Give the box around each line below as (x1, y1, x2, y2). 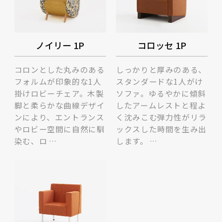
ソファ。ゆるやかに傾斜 (116, 87, 206, 99)
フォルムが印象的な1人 (14, 75, 102, 87)
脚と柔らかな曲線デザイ (14, 99, 105, 111)
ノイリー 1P (36, 38, 85, 52)
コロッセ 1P (137, 38, 186, 52)
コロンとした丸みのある (14, 63, 105, 75)
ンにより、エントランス (14, 111, 105, 122)
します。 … (116, 135, 158, 146)
